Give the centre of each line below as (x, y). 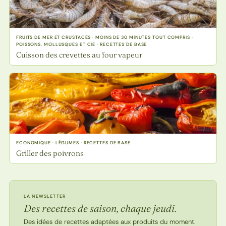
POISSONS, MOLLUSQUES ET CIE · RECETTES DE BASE (81, 44)
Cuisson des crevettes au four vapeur (79, 54)
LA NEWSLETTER (45, 196)
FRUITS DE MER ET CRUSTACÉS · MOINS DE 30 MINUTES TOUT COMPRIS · (104, 37)
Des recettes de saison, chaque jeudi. (100, 208)
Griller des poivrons (50, 153)
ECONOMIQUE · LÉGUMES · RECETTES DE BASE (73, 143)
